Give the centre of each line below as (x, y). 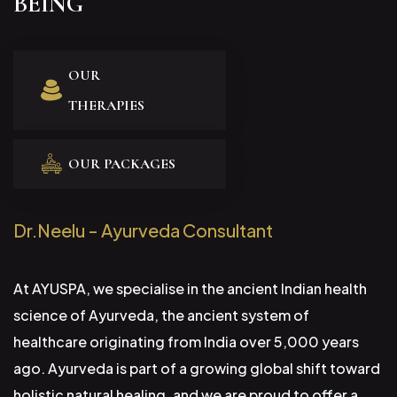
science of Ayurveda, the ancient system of (161, 315)
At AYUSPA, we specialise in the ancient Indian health (190, 289)
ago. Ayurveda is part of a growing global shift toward (197, 369)
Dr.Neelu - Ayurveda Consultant (143, 230)
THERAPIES (106, 106)
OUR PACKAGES (122, 164)
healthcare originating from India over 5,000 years (186, 342)
